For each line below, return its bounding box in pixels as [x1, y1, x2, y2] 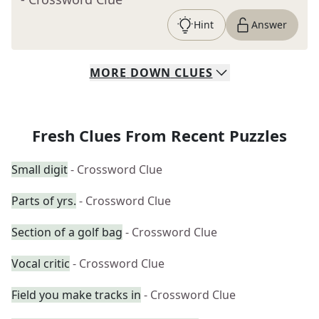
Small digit [11, 162, 68, 177]
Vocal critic [11, 256, 70, 271]
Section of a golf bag [11, 224, 122, 240]
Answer [251, 18, 287, 31]
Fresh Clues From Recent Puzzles [32, 125, 287, 146]
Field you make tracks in [11, 287, 141, 303]
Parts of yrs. [11, 193, 76, 209]
